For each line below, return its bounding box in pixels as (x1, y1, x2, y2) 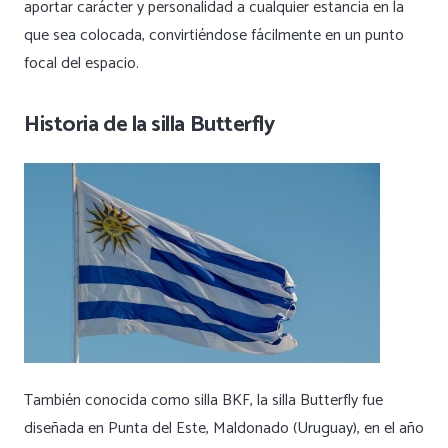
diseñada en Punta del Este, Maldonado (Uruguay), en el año (24, 414, 424, 442)
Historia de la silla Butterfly (24, 105, 275, 143)
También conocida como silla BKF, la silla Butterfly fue (24, 386, 383, 414)
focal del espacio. (24, 49, 139, 77)
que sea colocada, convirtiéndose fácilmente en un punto (24, 21, 404, 49)
